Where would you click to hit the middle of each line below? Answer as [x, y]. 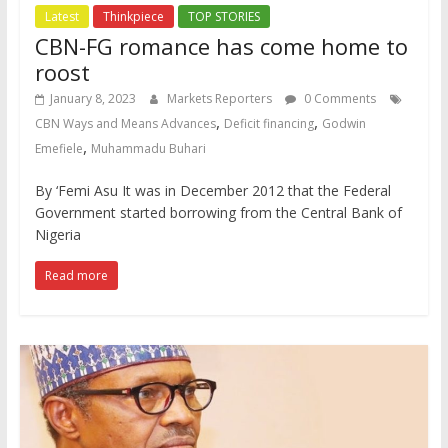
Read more [76, 276]
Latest [61, 17]
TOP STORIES [223, 17]
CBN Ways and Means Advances [125, 124]
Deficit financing [268, 124]
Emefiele [58, 149]
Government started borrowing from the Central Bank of [218, 213]
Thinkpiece [133, 17]
